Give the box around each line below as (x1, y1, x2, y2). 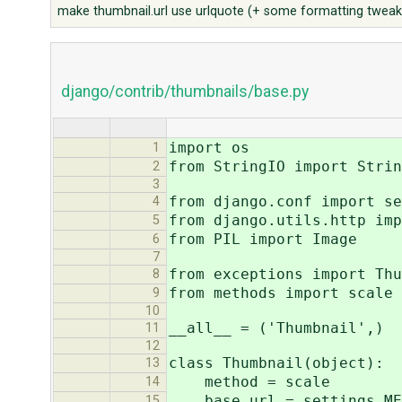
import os (169, 139, 249, 157)
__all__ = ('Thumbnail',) (169, 319, 384, 337)
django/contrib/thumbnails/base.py (60, 82, 309, 100)
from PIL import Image (169, 231, 357, 249)
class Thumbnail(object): (169, 354, 384, 372)
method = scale (169, 373, 330, 391)
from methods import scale (169, 284, 393, 302)
